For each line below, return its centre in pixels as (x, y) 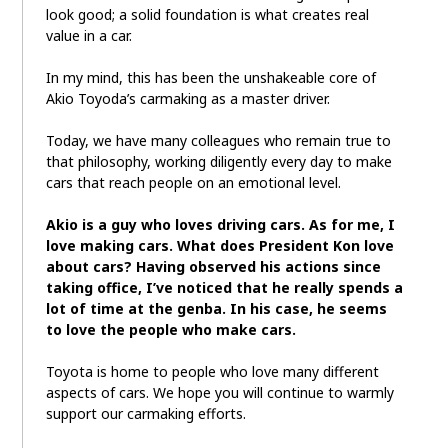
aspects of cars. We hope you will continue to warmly (219, 393)
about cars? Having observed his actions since (213, 267)
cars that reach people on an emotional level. (193, 183)
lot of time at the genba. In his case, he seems (216, 309)
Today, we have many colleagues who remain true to (218, 141)
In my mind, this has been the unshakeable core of (210, 78)
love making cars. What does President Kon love (219, 246)
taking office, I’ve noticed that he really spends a (224, 288)
